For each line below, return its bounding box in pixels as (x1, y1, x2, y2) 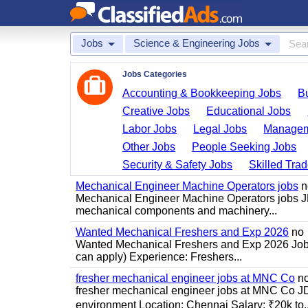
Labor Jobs (122, 123, 177, 135)
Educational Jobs (206, 105, 291, 117)
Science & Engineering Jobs (133, 37, 260, 49)
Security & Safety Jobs (122, 159, 233, 170)
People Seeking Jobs (192, 141, 297, 153)
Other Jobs (122, 141, 176, 153)
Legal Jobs (193, 123, 247, 135)
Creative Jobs (122, 105, 190, 117)
